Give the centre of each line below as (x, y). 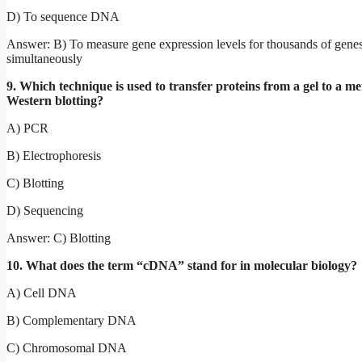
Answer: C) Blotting (59, 238)
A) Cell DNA (42, 293)
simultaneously (44, 58)
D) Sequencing (45, 210)
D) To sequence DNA (63, 16)
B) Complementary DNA (72, 320)
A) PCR (27, 128)
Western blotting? (55, 100)
